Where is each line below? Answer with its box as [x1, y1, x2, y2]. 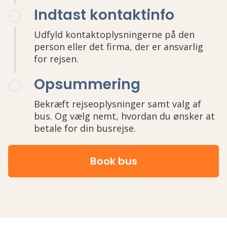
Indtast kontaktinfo [34, 5, 174, 25]
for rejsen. [34, 53, 79, 65]
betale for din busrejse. [34, 122, 136, 135]
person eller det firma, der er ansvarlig [34, 41, 203, 53]
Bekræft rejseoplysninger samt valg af [34, 98, 201, 110]
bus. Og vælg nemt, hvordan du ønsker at [34, 110, 215, 123]
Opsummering [34, 74, 140, 95]
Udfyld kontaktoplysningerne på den [34, 28, 195, 41]
